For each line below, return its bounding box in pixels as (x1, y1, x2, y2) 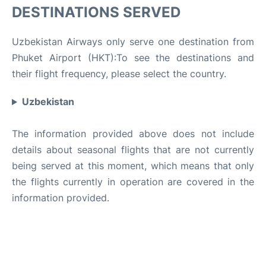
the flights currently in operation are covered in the (12, 176, 254, 188)
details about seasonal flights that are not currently (12, 144, 254, 156)
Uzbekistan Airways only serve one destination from (12, 36, 254, 48)
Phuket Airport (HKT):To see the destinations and (12, 52, 254, 64)
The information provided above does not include (12, 128, 254, 140)
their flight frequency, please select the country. (12, 68, 226, 80)
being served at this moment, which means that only (12, 160, 254, 172)
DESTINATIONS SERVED (12, 4, 180, 21)
